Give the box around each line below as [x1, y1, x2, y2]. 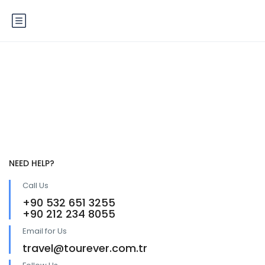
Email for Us [22, 225, 67, 237]
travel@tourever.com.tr [22, 241, 147, 256]
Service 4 [99, 72, 166, 93]
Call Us [22, 180, 49, 191]
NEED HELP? [9, 157, 54, 169]
